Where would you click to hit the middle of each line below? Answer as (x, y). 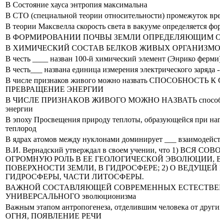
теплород (21, 128)
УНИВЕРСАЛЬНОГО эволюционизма (71, 196)
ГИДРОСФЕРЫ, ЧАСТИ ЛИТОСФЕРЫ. (75, 176)
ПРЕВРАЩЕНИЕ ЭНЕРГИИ (55, 89)
